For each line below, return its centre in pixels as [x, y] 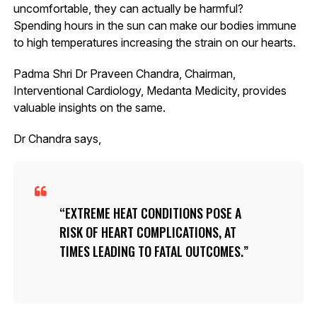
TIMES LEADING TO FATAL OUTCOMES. [151, 251]
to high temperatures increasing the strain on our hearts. [154, 42]
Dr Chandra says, [57, 138]
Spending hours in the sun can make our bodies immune [155, 25]
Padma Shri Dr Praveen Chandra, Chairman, [124, 73]
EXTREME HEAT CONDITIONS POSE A [153, 213]
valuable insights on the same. [89, 107]
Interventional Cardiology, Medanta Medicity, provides [150, 90]
